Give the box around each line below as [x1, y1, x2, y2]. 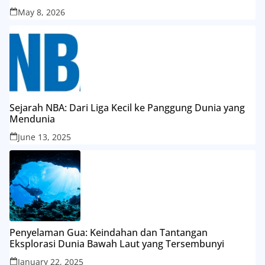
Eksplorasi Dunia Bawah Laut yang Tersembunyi [9, 237, 224, 251]
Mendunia [9, 112, 55, 126]
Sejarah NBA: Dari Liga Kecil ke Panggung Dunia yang [9, 101, 245, 115]
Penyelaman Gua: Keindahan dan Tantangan [9, 226, 208, 240]
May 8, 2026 [18, 7, 65, 18]
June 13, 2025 [18, 131, 71, 143]
